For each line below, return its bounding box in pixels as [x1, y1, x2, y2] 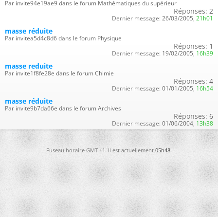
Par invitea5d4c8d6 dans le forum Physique [5, 34, 122, 42]
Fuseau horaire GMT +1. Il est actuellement [46, 146, 155, 154]
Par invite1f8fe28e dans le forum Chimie [5, 69, 114, 77]
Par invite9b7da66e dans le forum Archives [5, 104, 121, 112]
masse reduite [5, 61, 53, 71]
